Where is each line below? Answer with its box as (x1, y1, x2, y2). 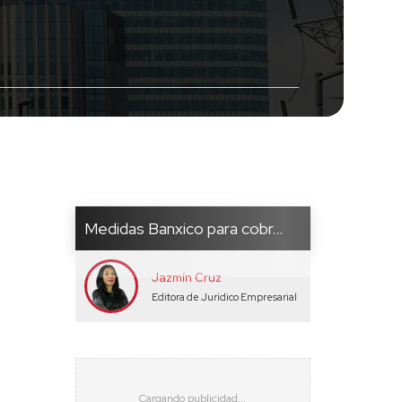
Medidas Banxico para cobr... (83, 218, 283, 240)
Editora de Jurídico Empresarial (151, 290, 297, 303)
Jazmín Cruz (151, 269, 222, 285)
